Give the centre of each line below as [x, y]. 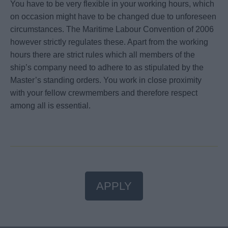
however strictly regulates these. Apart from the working [109, 42]
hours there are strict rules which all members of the [103, 54]
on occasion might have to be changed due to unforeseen [113, 16]
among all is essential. [51, 105]
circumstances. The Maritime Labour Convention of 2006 [112, 29]
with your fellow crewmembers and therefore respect [104, 93]
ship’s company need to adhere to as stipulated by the [107, 67]
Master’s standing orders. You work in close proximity [106, 80]
